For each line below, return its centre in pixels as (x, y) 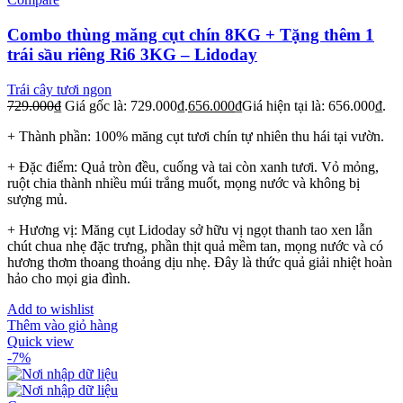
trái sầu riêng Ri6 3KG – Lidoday (132, 55)
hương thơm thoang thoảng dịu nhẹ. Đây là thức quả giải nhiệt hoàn (200, 262)
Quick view (40, 341)
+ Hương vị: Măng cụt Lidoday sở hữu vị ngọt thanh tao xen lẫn (190, 229)
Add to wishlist (50, 309)
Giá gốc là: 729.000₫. (126, 105)
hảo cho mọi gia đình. (69, 278)
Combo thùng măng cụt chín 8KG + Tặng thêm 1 (191, 35)
